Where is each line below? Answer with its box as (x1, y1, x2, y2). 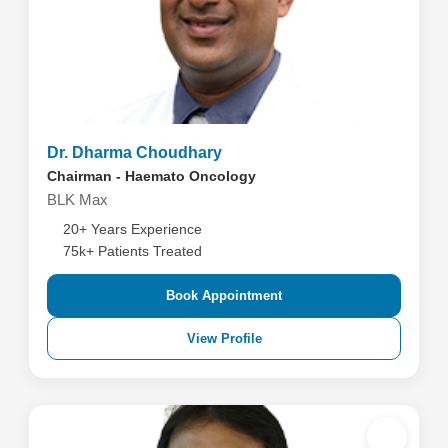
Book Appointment (166, 288, 282, 303)
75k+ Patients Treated (62, 243, 202, 259)
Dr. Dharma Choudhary (46, 144, 222, 161)
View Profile (186, 331, 262, 346)
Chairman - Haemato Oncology (46, 168, 256, 184)
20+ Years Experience (62, 221, 202, 237)
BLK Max (46, 191, 108, 208)
